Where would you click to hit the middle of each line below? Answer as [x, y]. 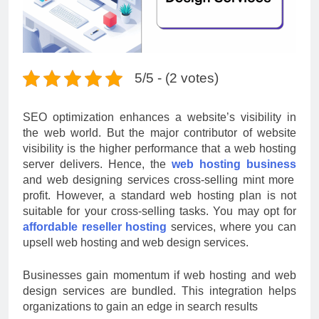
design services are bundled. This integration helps [159, 291]
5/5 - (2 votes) [177, 78]
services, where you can [232, 226]
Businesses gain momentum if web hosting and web [159, 275]
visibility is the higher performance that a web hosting [159, 148]
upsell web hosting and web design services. [136, 242]
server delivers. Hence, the [97, 164]
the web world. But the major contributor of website [159, 132]
